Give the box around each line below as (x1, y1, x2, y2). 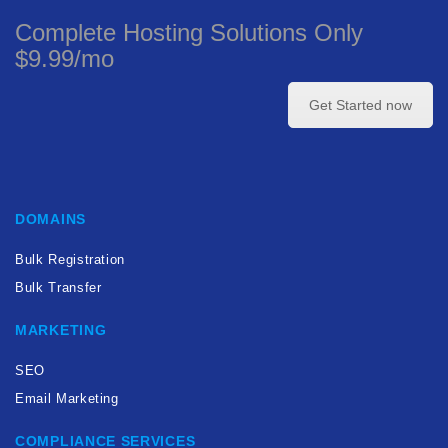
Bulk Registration (15, 251, 126, 267)
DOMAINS (15, 210, 86, 227)
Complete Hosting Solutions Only (15, 19, 363, 46)
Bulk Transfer (15, 279, 102, 295)
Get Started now (309, 97, 412, 113)
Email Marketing (15, 390, 119, 406)
